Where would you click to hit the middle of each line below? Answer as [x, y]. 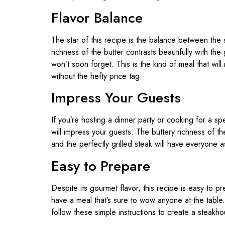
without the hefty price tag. [97, 76]
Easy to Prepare [101, 166]
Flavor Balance [97, 18]
